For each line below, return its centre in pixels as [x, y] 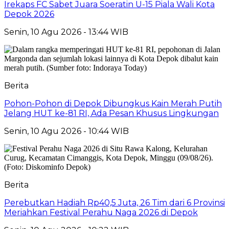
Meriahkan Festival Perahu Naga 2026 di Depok [101, 212]
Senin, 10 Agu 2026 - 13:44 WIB [66, 32]
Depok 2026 [29, 14]
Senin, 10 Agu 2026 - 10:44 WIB [66, 131]
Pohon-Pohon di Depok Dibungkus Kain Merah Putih [113, 103]
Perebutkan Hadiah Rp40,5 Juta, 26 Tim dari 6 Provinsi [114, 202]
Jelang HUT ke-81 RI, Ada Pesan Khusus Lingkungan [111, 113]
